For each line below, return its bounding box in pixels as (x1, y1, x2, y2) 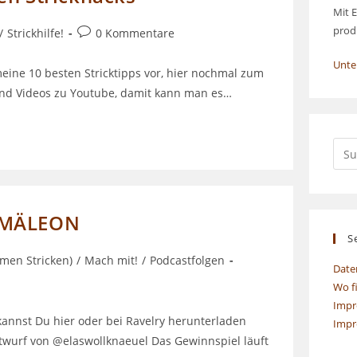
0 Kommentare (96, 25, 175, 41)
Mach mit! (84, 253, 138, 269)
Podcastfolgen (150, 253, 225, 269)
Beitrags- (76, 25, 124, 41)
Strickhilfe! (7, 25, 64, 41)
